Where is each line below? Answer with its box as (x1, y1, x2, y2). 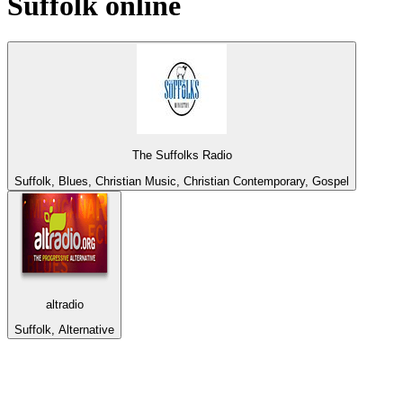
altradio (45, 298, 84, 312)
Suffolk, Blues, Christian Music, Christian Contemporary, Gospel (14, 174, 349, 188)
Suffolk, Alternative (14, 323, 114, 337)
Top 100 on (7, 360, 113, 384)
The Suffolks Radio (131, 148, 232, 163)
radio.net (113, 360, 197, 384)
